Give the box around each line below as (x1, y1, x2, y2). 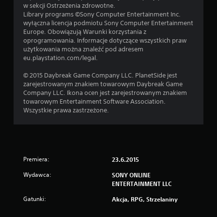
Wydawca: (23, 170, 51, 179)
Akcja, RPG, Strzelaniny (112, 195, 178, 203)
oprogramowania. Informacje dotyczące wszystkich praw (23, 36, 186, 45)
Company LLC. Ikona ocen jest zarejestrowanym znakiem (23, 89, 187, 97)
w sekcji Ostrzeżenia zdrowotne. (23, 1, 115, 10)
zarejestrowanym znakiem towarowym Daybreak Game (23, 80, 183, 88)
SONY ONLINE (112, 171, 151, 179)
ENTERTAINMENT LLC (112, 180, 171, 187)
